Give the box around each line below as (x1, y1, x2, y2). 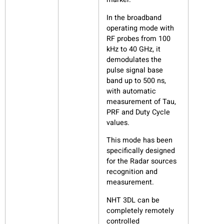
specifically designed (106, 145, 175, 156)
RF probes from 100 (106, 33, 170, 44)
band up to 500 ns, (106, 75, 166, 86)
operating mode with (106, 22, 174, 33)
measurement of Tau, (106, 96, 176, 107)
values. (106, 117, 129, 128)
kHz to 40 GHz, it (106, 43, 160, 54)
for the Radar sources (106, 156, 176, 167)
